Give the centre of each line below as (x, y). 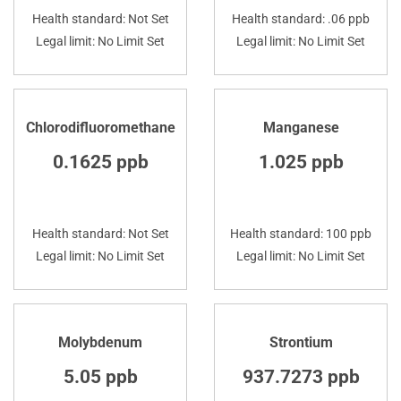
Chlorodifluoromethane (100, 127)
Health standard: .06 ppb (301, 18)
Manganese (301, 127)
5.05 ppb (100, 376)
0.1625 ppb (100, 162)
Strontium (301, 342)
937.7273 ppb (301, 376)
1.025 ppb (301, 162)
